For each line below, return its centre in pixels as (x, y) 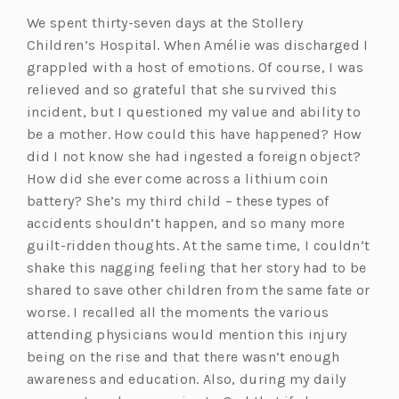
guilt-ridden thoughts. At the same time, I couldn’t (199, 245)
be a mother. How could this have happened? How (195, 134)
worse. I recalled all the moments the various (178, 312)
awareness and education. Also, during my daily (187, 379)
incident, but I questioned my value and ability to (194, 111)
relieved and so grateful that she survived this (182, 89)
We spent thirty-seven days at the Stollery (165, 22)
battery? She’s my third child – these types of (178, 200)
